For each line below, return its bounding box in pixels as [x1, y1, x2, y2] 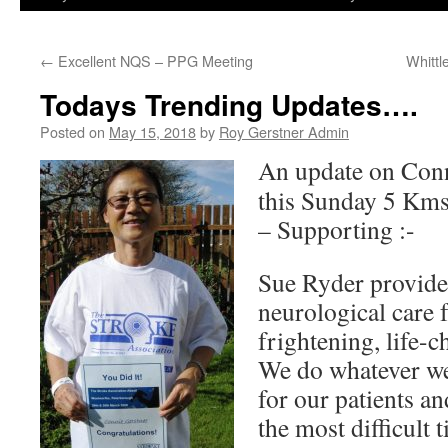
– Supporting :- [258, 212, 415, 246]
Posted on [40, 121, 105, 142]
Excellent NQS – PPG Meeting [54, 50, 253, 71]
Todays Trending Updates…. [40, 84, 418, 125]
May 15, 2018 [109, 121, 196, 142]
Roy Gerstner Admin [219, 121, 349, 142]
